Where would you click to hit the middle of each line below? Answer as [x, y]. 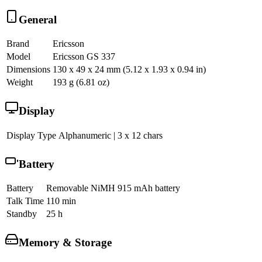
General [38, 19]
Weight [20, 82]
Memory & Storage [65, 242]
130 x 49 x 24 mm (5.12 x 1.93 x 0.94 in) [129, 70]
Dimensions [28, 70]
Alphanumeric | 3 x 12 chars [111, 135]
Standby [22, 214]
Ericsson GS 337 [84, 57]
